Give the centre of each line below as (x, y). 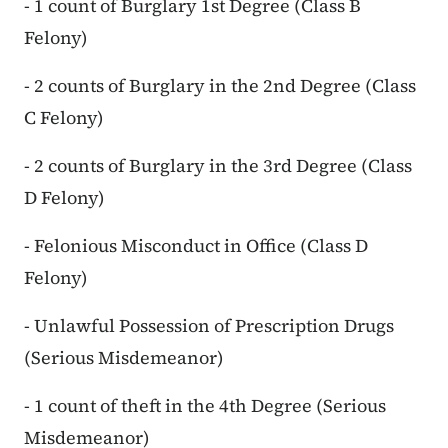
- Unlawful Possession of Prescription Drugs (209, 326)
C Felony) (64, 118)
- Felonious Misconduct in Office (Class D (196, 246)
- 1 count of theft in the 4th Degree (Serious (205, 406)
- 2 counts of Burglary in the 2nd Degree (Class (220, 86)
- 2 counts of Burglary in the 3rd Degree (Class (218, 166)
